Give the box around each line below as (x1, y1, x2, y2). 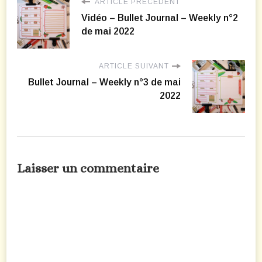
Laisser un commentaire (17, 161, 159, 176)
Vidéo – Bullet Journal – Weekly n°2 (81, 13, 238, 23)
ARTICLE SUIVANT (99, 62, 169, 71)
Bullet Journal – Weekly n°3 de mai (28, 77, 181, 88)
